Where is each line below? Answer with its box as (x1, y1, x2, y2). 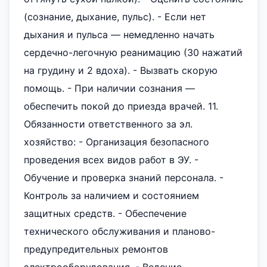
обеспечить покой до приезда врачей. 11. (24, 100, 218, 112)
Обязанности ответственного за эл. (24, 118, 193, 130)
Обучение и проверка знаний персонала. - (24, 172, 223, 184)
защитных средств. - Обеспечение (24, 207, 187, 219)
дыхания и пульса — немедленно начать (24, 29, 215, 41)
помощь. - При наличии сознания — (24, 82, 195, 94)
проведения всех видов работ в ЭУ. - (24, 154, 198, 166)
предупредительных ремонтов (24, 243, 168, 255)
